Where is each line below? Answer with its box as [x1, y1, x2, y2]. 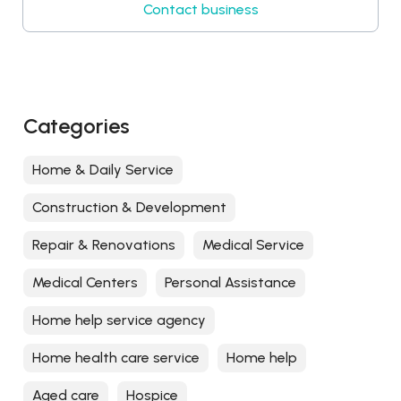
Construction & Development [32, 199, 226, 217]
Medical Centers [32, 274, 138, 292]
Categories [23, 113, 130, 140]
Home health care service [32, 349, 200, 367]
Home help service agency [32, 311, 206, 329]
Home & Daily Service [32, 161, 174, 179]
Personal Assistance [165, 274, 296, 292]
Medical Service [202, 236, 304, 254]
